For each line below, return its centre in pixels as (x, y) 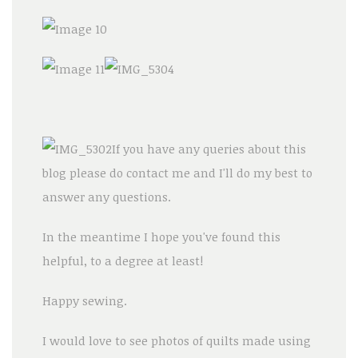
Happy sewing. (84, 300)
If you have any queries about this (209, 148)
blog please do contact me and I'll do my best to (177, 172)
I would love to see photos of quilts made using (176, 340)
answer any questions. (106, 196)
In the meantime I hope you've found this (161, 236)
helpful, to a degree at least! (122, 260)
